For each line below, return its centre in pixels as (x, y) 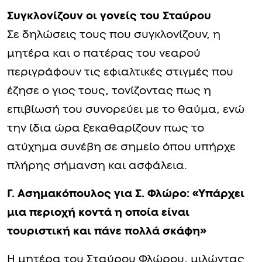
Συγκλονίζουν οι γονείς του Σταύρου (109, 16)
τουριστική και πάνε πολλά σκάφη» (107, 231)
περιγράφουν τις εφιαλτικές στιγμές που (120, 72)
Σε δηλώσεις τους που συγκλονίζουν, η (114, 35)
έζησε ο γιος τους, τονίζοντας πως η (109, 91)
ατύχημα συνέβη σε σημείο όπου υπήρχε (121, 147)
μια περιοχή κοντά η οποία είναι (98, 212)
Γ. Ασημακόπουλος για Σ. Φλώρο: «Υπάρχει (126, 194)
